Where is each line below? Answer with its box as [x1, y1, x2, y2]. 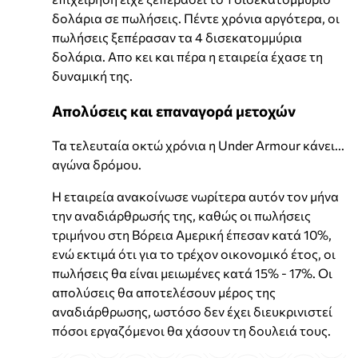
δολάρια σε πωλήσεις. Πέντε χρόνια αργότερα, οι [52, 10, 340, 26]
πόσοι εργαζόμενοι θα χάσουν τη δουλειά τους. [52, 322, 331, 338]
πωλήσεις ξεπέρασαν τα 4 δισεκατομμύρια [52, 30, 302, 46]
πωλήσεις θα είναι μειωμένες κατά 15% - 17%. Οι [52, 265, 332, 280]
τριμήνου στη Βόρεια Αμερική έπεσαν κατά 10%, [52, 226, 332, 242]
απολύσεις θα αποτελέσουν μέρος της [52, 284, 276, 300]
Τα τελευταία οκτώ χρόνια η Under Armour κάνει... [52, 137, 344, 153]
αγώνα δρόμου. [52, 156, 141, 172]
